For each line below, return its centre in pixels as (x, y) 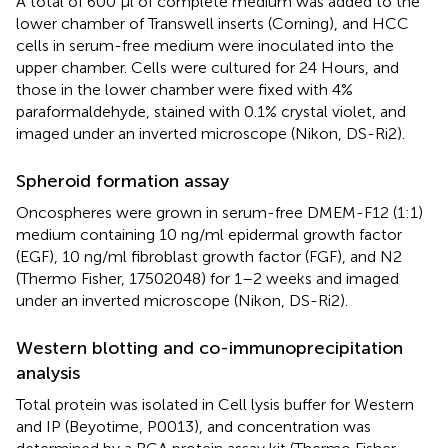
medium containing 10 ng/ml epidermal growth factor (209, 234)
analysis (48, 372)
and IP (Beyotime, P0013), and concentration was (193, 426)
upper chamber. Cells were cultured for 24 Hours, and (207, 67)
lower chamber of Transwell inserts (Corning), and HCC (212, 23)
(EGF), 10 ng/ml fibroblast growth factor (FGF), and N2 (209, 256)
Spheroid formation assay (122, 180)
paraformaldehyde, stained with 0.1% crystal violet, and (211, 111)
